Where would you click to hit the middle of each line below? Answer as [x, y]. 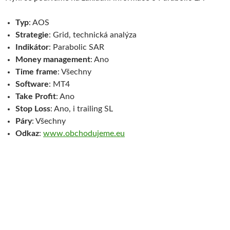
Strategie [32, 35]
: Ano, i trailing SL [82, 109]
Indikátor [32, 47]
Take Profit [36, 96]
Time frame [36, 72]
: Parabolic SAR [76, 47]
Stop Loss [33, 109]
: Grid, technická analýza [93, 35]
